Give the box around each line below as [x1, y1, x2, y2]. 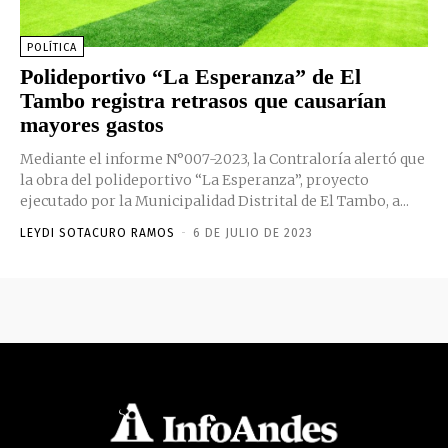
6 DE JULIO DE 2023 [193, 225, 313, 240]
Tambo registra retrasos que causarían [20, 87, 386, 113]
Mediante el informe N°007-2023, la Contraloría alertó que [20, 149, 425, 168]
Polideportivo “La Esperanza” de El [20, 63, 361, 89]
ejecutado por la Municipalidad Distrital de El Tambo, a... [20, 191, 409, 210]
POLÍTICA [27, 40, 77, 54]
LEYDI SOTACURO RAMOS [20, 225, 175, 240]
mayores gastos [20, 111, 164, 137]
